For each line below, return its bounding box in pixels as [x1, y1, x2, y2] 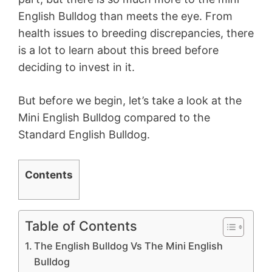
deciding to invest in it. [18, 61, 135, 73]
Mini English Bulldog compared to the [18, 111, 210, 124]
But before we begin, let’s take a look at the [18, 94, 242, 107]
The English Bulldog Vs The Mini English [34, 240, 223, 253]
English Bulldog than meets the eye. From [18, 10, 233, 22]
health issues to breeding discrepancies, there [18, 27, 254, 39]
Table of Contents [25, 218, 137, 234]
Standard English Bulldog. [18, 128, 150, 141]
